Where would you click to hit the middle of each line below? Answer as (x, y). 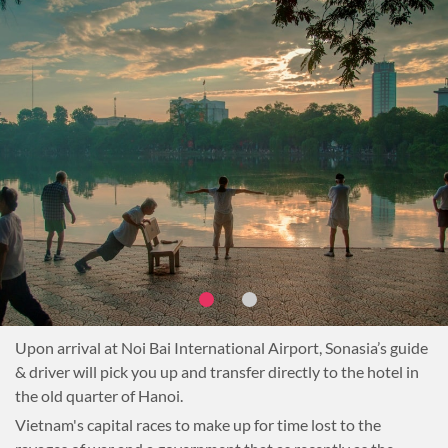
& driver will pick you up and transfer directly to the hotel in (217, 371)
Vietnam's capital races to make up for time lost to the (198, 424)
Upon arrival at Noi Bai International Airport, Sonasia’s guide (221, 347)
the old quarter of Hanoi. (99, 395)
